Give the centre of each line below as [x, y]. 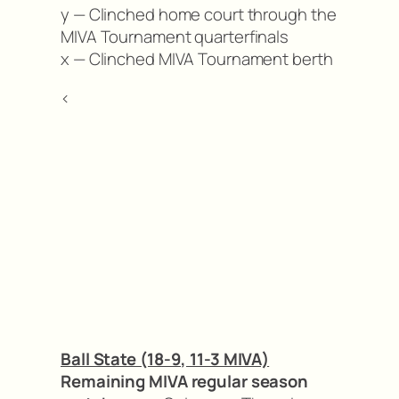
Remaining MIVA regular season [185, 382]
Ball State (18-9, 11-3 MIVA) [165, 359]
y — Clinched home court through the [199, 15]
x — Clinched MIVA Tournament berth [197, 59]
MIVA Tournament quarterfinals [175, 37]
